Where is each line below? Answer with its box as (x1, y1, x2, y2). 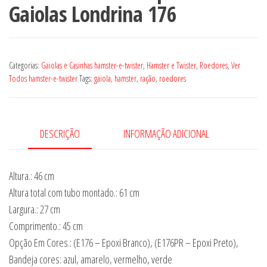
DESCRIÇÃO (40, 126, 80, 141)
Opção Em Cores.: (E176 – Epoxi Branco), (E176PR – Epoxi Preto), (9, 235, 238, 250)
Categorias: (9, 60, 41, 72)
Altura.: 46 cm (9, 168, 54, 183)
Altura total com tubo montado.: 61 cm (9, 185, 139, 200)
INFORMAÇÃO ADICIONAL (123, 126, 209, 141)
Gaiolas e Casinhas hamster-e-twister (41, 60, 143, 72)
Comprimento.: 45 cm (9, 218, 83, 233)
